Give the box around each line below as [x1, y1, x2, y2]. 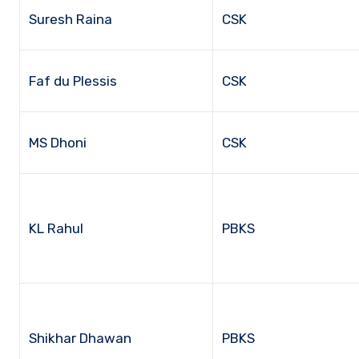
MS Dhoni [29, 134, 87, 151]
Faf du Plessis [29, 72, 118, 89]
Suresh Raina [29, 10, 113, 27]
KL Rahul [29, 220, 84, 236]
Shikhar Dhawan [29, 329, 132, 346]
